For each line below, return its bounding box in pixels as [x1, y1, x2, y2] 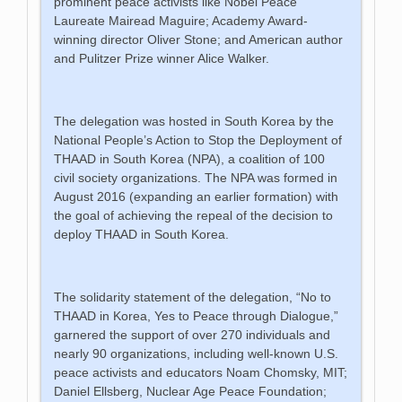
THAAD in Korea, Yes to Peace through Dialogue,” [54, 308, 339, 323]
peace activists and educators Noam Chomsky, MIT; [54, 364, 348, 380]
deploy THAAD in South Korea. [54, 226, 230, 241]
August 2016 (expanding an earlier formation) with [54, 188, 339, 204]
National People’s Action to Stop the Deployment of [54, 132, 343, 147]
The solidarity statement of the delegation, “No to [54, 289, 332, 304]
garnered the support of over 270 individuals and [54, 327, 331, 342]
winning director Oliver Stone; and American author [54, 31, 344, 47]
